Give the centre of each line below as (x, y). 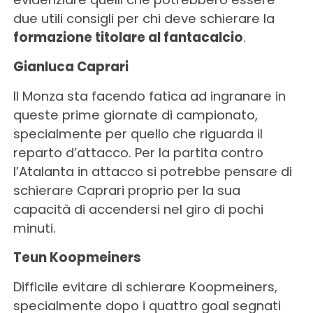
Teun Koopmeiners (77, 257)
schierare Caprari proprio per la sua (126, 190)
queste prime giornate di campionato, (135, 115)
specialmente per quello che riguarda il (138, 133)
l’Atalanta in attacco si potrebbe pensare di (152, 171)
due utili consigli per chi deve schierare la (144, 18)
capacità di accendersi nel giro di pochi (138, 209)
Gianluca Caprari (71, 66)
